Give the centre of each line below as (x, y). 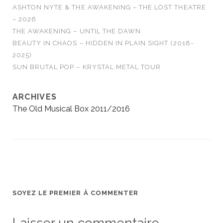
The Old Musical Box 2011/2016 (71, 109)
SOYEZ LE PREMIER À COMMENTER (75, 193)
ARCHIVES (35, 97)
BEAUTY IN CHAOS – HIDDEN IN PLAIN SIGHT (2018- (103, 43)
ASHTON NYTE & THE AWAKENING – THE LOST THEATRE (109, 7)
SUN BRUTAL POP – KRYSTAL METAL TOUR (87, 67)
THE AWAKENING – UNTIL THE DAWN (77, 31)
